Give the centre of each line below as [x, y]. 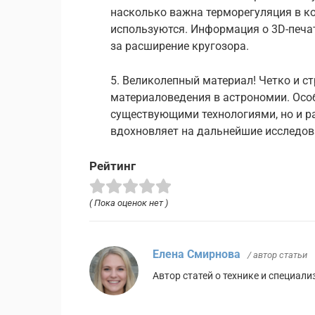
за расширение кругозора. [180, 46]
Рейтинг [112, 166]
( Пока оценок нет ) [129, 202]
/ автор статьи [277, 255]
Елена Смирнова [197, 254]
